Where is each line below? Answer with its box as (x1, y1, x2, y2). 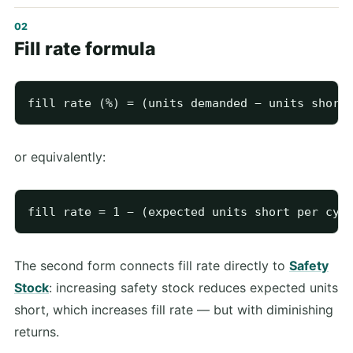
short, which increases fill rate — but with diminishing (14, 302, 333, 318)
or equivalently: (14, 149, 106, 165)
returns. (14, 324, 59, 340)
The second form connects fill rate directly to (14, 258, 289, 274)
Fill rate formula (14, 37, 155, 60)
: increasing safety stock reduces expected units (49, 280, 338, 296)
